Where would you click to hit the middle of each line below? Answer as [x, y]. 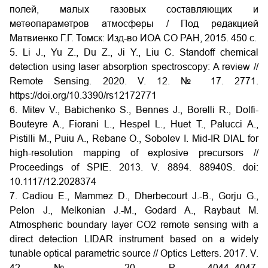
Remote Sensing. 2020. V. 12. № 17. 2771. [134, 81]
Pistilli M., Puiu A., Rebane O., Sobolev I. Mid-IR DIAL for [134, 138]
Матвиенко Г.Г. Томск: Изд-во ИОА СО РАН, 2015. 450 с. [133, 38]
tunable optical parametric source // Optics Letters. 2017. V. [134, 253]
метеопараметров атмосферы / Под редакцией [134, 24]
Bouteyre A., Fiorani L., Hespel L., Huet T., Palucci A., [134, 124]
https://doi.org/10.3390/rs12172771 [83, 95]
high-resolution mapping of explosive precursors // [134, 153]
